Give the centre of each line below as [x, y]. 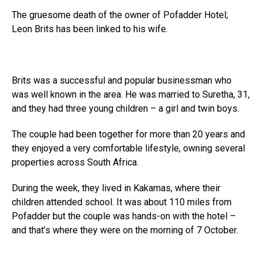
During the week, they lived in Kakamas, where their [116, 188]
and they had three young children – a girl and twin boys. [125, 108]
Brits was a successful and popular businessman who [122, 80]
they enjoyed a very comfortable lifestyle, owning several [128, 148]
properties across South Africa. [75, 162]
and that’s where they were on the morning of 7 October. [125, 230]
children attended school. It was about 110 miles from [122, 202]
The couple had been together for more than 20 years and [128, 134]
